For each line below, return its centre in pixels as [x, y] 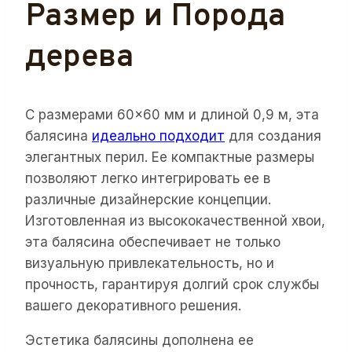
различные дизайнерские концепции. [148, 199]
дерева [79, 58]
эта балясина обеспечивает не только [153, 242]
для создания [273, 136]
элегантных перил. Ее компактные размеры [170, 157]
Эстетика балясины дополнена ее [139, 340]
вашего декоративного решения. [133, 305]
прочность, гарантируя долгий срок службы [172, 284]
